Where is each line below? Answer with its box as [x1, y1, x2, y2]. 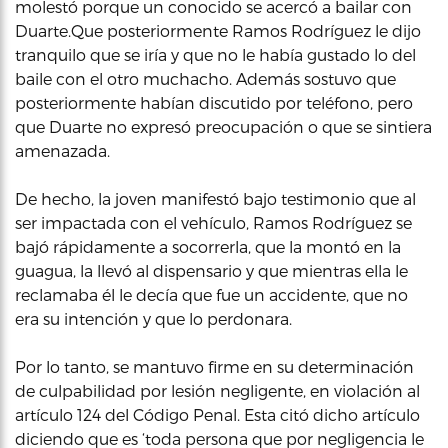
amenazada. [15, 141, 110, 160]
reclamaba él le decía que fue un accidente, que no [15, 285, 408, 304]
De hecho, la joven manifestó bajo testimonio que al [15, 189, 416, 208]
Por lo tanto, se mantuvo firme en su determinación [15, 357, 414, 376]
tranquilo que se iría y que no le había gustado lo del [15, 45, 416, 64]
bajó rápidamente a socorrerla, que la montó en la [15, 237, 401, 256]
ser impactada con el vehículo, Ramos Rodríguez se [15, 213, 412, 232]
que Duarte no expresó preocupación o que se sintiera [15, 117, 432, 136]
